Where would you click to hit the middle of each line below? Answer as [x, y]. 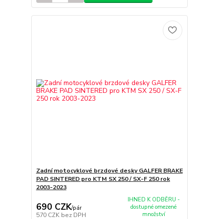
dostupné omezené [154, 207]
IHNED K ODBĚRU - [153, 199]
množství [153, 214]
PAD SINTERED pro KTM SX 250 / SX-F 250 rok [103, 179]
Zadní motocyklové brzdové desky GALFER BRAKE [109, 170]
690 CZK [54, 207]
